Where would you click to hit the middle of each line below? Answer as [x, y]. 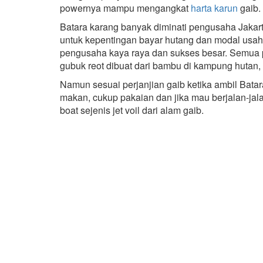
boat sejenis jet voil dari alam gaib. [132, 110]
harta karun [214, 8]
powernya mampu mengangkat [125, 8]
